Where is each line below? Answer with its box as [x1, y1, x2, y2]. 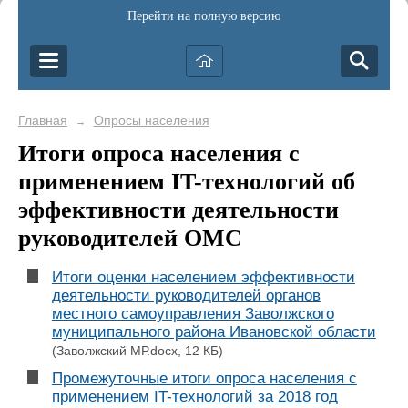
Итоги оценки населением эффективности [51, 269, 355, 287]
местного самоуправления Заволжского [51, 305, 334, 323]
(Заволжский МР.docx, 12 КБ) [51, 343, 223, 359]
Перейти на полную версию [127, 9, 280, 23]
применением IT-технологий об [18, 168, 355, 195]
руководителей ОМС [18, 224, 242, 251]
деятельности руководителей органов [51, 287, 321, 305]
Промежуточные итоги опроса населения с [51, 369, 357, 387]
